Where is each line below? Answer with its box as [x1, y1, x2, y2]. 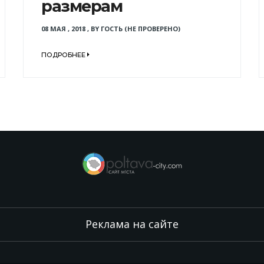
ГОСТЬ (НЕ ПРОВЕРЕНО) [100, 24, 180, 33]
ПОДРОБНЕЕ [41, 50, 87, 59]
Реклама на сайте [85, 216, 179, 231]
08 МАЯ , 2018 [41, 24, 85, 33]
